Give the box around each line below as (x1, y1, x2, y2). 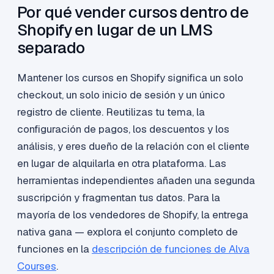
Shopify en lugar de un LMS (17, 20, 213, 41)
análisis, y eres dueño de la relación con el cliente (17, 139, 250, 154)
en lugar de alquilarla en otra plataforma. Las (17, 157, 226, 171)
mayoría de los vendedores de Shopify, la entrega (17, 208, 248, 222)
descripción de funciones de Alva (92, 242, 250, 256)
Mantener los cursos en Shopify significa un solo (17, 71, 243, 85)
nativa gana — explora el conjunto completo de (17, 225, 238, 239)
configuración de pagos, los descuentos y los (17, 122, 229, 136)
